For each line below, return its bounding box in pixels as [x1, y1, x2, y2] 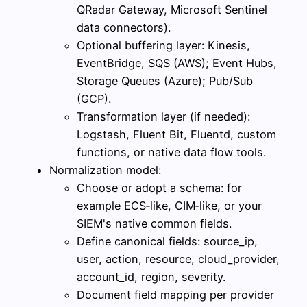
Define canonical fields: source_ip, [77, 234, 258, 248]
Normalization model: [49, 162, 161, 177]
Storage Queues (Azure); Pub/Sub [77, 73, 253, 88]
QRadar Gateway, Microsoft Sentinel [77, 2, 267, 16]
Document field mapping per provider [77, 287, 274, 302]
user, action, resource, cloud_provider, [77, 251, 280, 266]
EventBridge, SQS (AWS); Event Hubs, [77, 56, 277, 70]
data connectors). [77, 20, 171, 34]
